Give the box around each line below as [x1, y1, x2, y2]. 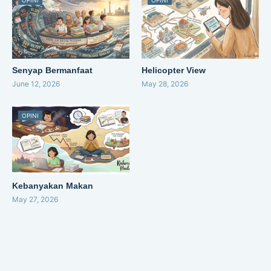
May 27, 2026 [12, 195, 58, 204]
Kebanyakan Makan [12, 181, 93, 191]
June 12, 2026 [12, 79, 60, 89]
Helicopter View [142, 65, 206, 76]
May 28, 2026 [142, 79, 188, 89]
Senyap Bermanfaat [12, 65, 93, 76]
